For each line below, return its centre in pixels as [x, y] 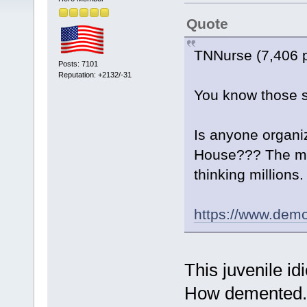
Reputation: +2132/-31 [95, 75]
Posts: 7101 [78, 64]
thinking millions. [248, 174]
